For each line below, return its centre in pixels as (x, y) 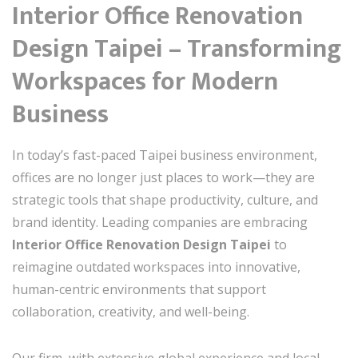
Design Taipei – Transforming (177, 49)
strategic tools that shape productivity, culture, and (165, 200)
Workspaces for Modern (145, 82)
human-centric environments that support (139, 289)
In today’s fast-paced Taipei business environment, (165, 155)
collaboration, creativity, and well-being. (131, 312)
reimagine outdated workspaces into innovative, (156, 267)
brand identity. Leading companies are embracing (160, 222)
